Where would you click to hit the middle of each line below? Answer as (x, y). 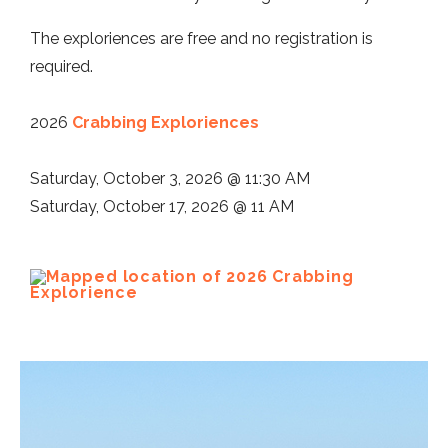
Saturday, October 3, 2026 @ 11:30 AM (170, 179)
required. (61, 67)
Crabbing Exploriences (165, 123)
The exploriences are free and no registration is (201, 39)
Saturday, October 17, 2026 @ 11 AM (162, 207)
